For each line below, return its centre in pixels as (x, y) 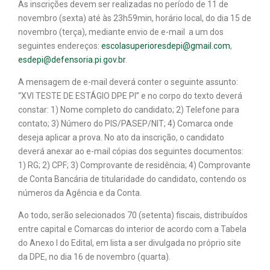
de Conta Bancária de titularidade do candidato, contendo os (132, 179)
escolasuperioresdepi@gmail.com (166, 46)
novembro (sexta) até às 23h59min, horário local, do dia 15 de (135, 18)
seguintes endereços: (60, 46)
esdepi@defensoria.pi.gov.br (72, 59)
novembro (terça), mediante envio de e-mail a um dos (121, 32)
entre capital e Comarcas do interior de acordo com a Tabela (132, 229)
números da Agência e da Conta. (80, 193)
